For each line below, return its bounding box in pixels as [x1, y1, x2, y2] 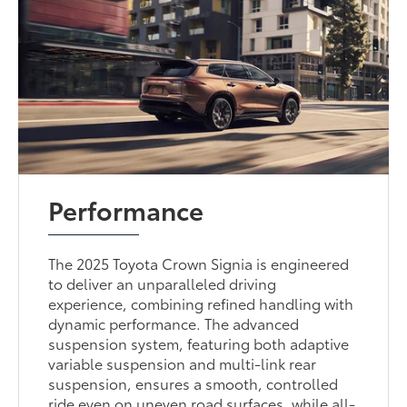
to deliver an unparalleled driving [48, 272, 277, 293]
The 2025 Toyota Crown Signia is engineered [48, 252, 350, 273]
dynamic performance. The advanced [48, 312, 300, 333]
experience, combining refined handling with [48, 292, 354, 313]
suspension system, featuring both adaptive [48, 332, 350, 353]
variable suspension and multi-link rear [48, 352, 317, 373]
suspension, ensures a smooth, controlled [48, 372, 339, 393]
